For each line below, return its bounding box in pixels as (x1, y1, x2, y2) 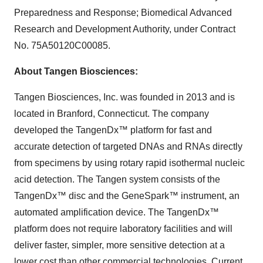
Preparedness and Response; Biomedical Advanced (14, 7, 232, 18)
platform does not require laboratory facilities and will (14, 223, 232, 234)
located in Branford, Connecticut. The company (14, 108, 209, 119)
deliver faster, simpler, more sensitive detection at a (14, 240, 225, 250)
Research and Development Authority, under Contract (14, 23, 235, 34)
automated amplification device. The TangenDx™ (14, 207, 219, 217)
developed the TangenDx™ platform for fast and (14, 124, 212, 135)
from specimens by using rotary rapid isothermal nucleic (14, 157, 245, 168)
